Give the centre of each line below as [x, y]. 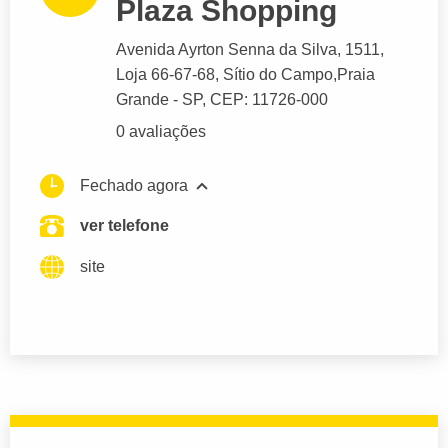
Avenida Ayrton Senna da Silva [226, 50]
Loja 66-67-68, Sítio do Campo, [226, 75]
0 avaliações [161, 132]
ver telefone [124, 226]
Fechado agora [134, 186]
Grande [142, 100]
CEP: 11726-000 [269, 100]
